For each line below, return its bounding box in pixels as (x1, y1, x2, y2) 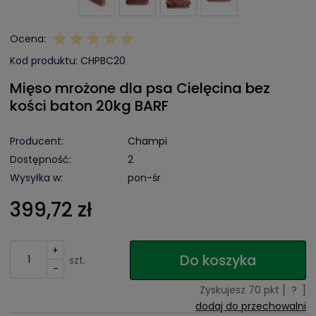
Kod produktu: (10, 54, 78, 68)
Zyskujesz (200, 282, 248, 297)
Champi (128, 134, 167, 149)
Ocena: (10, 32, 46, 47)
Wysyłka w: (10, 171, 63, 186)
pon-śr (128, 171, 161, 186)
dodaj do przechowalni (195, 298, 306, 313)
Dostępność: (10, 152, 71, 167)
